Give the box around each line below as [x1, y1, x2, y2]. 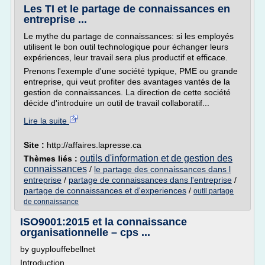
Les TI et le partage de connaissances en [24, 3, 230, 15]
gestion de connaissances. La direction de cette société [24, 88, 231, 97]
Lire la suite [24, 116, 69, 125]
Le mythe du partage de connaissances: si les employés [24, 31, 234, 41]
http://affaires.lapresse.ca [47, 140, 141, 150]
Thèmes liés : [24, 154, 80, 163]
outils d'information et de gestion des [80, 153, 232, 163]
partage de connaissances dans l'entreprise [69, 175, 232, 185]
